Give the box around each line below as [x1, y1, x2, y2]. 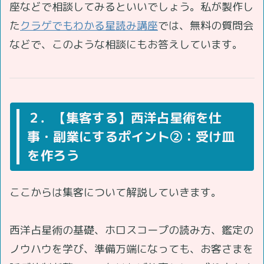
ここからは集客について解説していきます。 [9, 184, 222, 200]
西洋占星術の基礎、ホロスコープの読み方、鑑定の [9, 222, 253, 237]
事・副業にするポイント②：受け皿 [27, 127, 235, 146]
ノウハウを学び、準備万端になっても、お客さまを [9, 241, 253, 256]
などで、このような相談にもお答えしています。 [9, 37, 243, 52]
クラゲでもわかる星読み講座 [20, 18, 158, 33]
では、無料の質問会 [158, 18, 253, 33]
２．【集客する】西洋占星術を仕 [27, 108, 222, 127]
